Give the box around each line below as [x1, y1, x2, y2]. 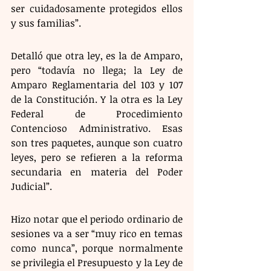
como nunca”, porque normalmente [11, 241, 183, 255]
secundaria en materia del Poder [11, 165, 183, 178]
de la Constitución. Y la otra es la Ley [11, 92, 183, 106]
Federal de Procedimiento [11, 106, 183, 120]
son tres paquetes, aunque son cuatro [11, 135, 183, 149]
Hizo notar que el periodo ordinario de [11, 212, 183, 226]
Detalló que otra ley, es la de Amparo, [11, 48, 183, 62]
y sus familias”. [11, 16, 83, 30]
